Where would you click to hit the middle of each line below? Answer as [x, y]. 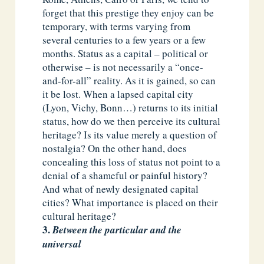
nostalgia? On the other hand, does [115, 148]
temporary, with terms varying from [117, 26]
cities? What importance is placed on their [131, 202]
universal [62, 244]
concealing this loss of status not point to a [132, 161]
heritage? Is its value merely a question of [130, 134]
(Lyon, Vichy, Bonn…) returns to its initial [131, 107]
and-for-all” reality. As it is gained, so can [129, 80]
